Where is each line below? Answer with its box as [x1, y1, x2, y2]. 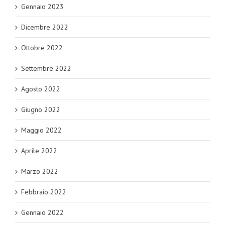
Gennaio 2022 [21, 208, 64, 217]
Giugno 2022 [21, 105, 60, 114]
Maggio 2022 [21, 126, 62, 135]
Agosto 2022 [21, 84, 60, 93]
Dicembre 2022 [21, 23, 68, 32]
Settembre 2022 [21, 64, 71, 73]
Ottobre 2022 [21, 43, 63, 52]
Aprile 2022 [21, 146, 57, 155]
